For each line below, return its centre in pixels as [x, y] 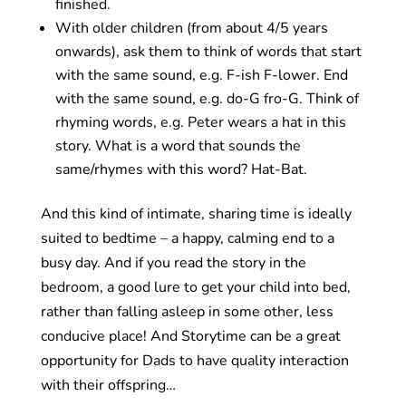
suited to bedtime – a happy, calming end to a [187, 238]
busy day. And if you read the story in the [173, 262]
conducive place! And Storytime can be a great [190, 336]
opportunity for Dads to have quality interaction [194, 360]
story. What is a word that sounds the [178, 145]
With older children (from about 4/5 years [191, 28]
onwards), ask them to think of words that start [208, 51]
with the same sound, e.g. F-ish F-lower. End [201, 75]
